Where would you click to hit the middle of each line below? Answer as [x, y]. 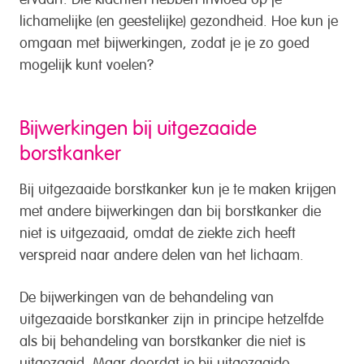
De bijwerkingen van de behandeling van [147, 295]
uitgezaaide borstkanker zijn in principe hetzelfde [171, 316]
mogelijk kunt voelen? [87, 63]
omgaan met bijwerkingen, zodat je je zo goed [165, 41]
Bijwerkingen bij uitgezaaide [138, 125]
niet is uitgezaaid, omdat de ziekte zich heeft [158, 231]
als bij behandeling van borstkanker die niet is [162, 338]
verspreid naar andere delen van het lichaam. [162, 253]
